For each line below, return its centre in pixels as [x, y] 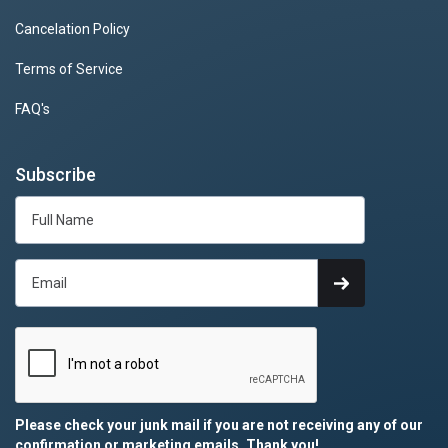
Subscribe [55, 174]
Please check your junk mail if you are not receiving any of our [219, 424]
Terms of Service [69, 68]
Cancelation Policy [72, 28]
